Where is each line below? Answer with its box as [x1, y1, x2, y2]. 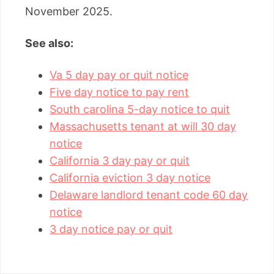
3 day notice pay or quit [50, 223, 172, 236]
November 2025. [25, 5, 113, 18]
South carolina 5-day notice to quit [50, 103, 230, 116]
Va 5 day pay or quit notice [50, 68, 188, 82]
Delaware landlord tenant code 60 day [50, 188, 248, 202]
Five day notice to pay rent [50, 86, 189, 99]
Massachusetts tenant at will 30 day [50, 120, 236, 133]
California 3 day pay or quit [50, 154, 190, 168]
